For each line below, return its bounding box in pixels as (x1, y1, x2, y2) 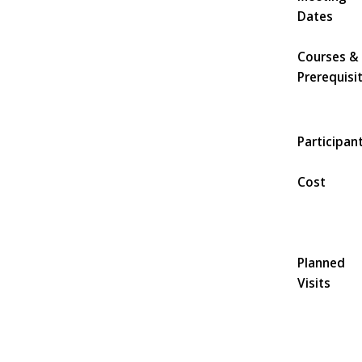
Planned (297, 254, 345, 271)
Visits (297, 274, 330, 292)
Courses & (297, 48, 359, 65)
